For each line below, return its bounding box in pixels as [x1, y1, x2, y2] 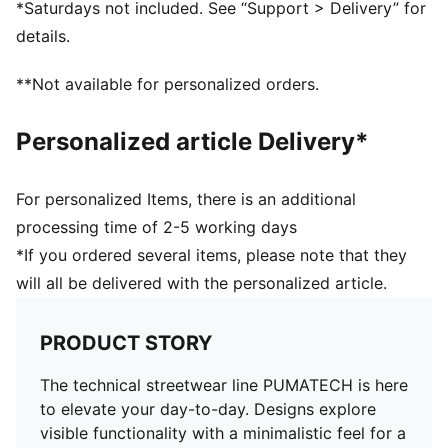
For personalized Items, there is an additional [16, 189, 356, 209]
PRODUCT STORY [40, 331, 212, 355]
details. [16, 26, 70, 46]
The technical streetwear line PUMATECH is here [40, 375, 408, 395]
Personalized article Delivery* [16, 127, 369, 156]
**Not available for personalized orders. [16, 74, 319, 94]
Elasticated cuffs [16, 13, 143, 33]
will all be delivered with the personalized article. [16, 273, 387, 293]
